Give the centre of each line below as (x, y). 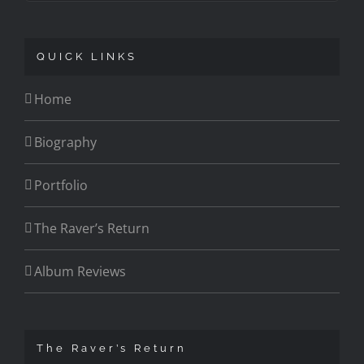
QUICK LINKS (87, 57)
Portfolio (61, 186)
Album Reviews (80, 272)
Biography (65, 143)
